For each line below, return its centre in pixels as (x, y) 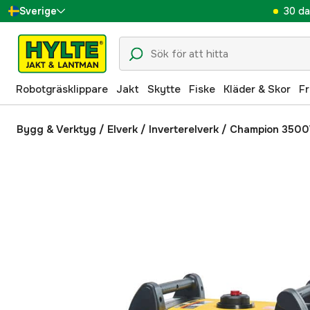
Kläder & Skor (257, 89)
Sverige (38, 11)
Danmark (55, 36)
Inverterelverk (184, 129)
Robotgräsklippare (62, 89)
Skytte (164, 89)
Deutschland (64, 128)
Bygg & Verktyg (56, 129)
